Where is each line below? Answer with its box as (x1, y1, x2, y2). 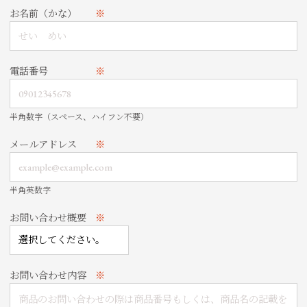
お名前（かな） (10, 8, 77, 21)
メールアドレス (10, 138, 77, 151)
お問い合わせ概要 (10, 211, 87, 224)
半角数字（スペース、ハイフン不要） (10, 112, 149, 123)
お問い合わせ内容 (10, 269, 87, 282)
